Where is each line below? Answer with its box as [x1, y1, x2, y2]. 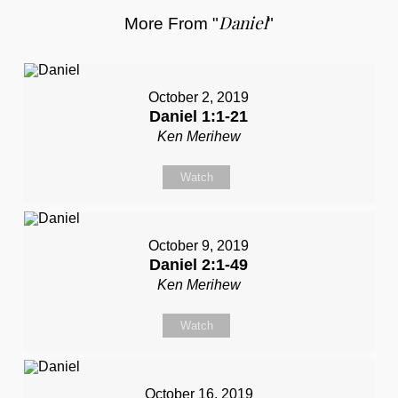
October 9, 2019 [148, 238, 250, 254]
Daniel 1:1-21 [149, 107, 249, 126]
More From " [123, 14, 219, 34]
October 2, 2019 [148, 90, 250, 106]
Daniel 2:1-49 [149, 256, 249, 275]
